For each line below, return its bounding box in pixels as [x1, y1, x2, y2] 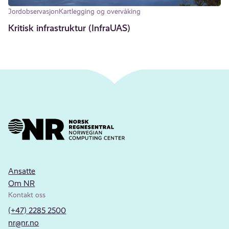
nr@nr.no [8, 217, 39, 227]
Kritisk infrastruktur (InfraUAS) [8, 22, 131, 33]
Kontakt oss [8, 190, 46, 199]
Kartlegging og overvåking [59, 7, 141, 15]
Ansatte [8, 166, 36, 176]
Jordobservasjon [8, 7, 59, 15]
